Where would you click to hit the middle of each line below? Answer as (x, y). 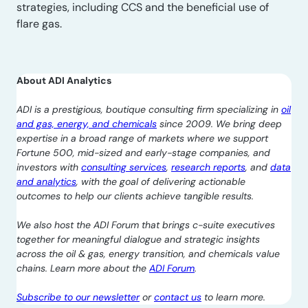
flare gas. (39, 24)
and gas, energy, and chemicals (87, 124)
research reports (208, 167)
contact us (178, 297)
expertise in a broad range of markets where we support (142, 138)
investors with (49, 167)
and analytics (46, 181)
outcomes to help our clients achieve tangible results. (135, 196)
